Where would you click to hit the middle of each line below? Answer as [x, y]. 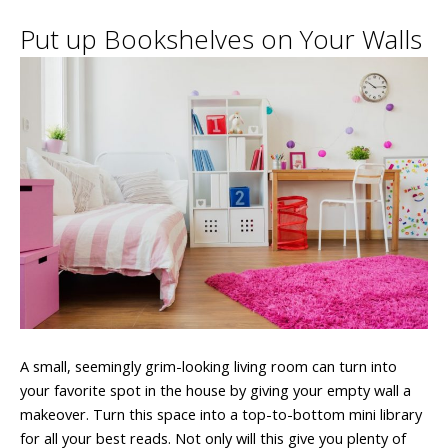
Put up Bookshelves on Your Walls [221, 38]
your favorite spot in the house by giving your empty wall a [215, 390]
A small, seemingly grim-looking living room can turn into [208, 366]
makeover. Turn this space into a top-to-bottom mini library [221, 414]
